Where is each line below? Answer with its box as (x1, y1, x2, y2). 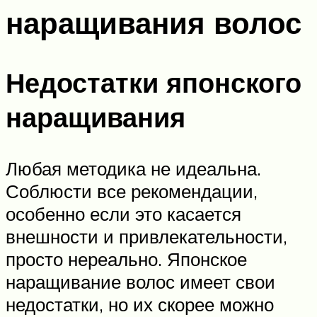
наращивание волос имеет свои (6, 270, 275, 294)
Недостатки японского (6, 65, 301, 100)
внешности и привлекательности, (6, 225, 287, 248)
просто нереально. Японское (6, 248, 247, 271)
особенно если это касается (6, 202, 241, 226)
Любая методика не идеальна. (6, 157, 261, 180)
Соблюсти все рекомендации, (6, 180, 258, 203)
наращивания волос (6, 4, 301, 41)
